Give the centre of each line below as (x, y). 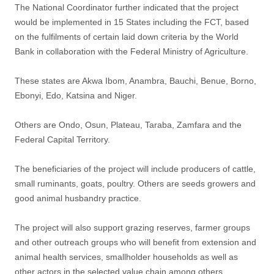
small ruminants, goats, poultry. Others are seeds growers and (135, 183)
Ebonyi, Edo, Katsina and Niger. (76, 95)
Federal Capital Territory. (62, 139)
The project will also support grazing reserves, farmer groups (132, 227)
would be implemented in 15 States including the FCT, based (132, 22)
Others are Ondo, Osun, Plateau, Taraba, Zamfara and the (128, 124)
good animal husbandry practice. (78, 198)
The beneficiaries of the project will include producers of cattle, (135, 168)
